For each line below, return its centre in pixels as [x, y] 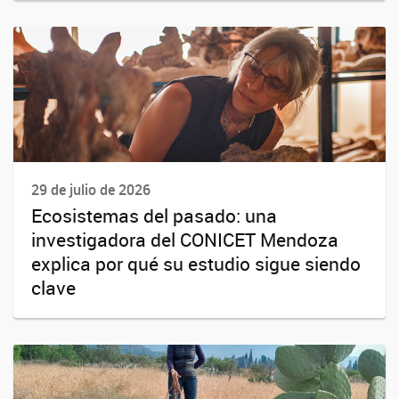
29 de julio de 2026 [91, 189]
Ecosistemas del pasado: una [154, 215]
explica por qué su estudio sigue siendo [196, 263]
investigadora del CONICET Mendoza [185, 239]
